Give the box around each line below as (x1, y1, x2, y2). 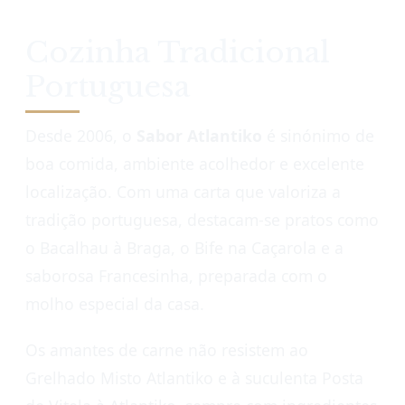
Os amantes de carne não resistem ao (25, 339, 308, 362)
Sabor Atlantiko (137, 125, 262, 147)
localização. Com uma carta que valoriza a (25, 181, 341, 203)
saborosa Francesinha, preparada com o (25, 265, 327, 287)
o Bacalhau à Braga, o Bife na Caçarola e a (25, 237, 344, 259)
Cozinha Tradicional (25, 34, 330, 71)
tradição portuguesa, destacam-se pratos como (25, 209, 379, 231)
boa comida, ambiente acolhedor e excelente (25, 153, 364, 175)
